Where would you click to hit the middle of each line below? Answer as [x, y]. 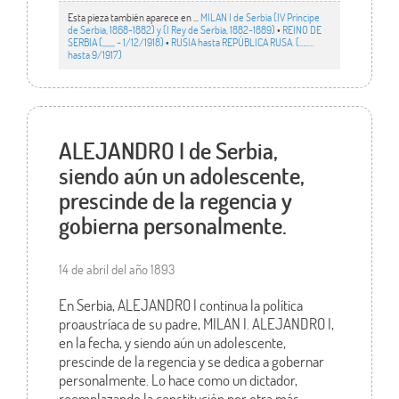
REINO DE [301, 29]
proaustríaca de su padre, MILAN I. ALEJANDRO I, [196, 323]
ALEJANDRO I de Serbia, [168, 150]
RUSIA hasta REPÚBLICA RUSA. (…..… [242, 41]
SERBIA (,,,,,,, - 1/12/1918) [115, 41]
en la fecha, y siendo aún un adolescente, [172, 342]
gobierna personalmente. [172, 225]
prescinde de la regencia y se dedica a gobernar [191, 361]
